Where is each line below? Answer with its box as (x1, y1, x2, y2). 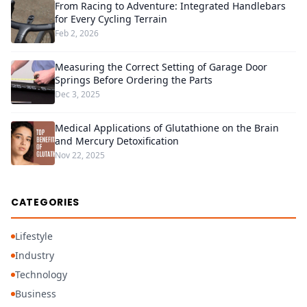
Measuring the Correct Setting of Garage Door (55, 60, 267, 73)
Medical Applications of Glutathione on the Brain (55, 121, 279, 134)
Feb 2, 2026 (55, 27, 99, 39)
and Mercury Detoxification (55, 134, 179, 147)
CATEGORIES (11, 195, 79, 209)
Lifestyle (15, 230, 53, 243)
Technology (15, 268, 67, 281)
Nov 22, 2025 (55, 149, 105, 161)
